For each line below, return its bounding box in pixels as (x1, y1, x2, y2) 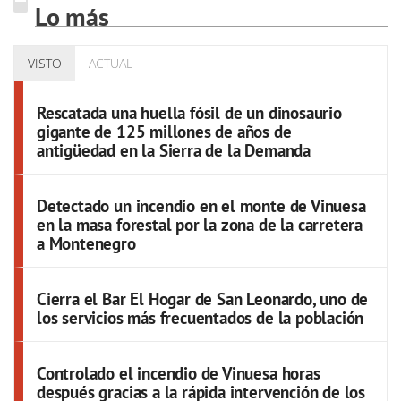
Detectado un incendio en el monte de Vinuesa (37, 194, 366, 217)
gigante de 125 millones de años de (37, 120, 292, 142)
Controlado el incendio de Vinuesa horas (37, 362, 320, 384)
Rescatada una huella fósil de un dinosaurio (37, 101, 342, 124)
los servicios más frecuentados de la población (37, 306, 364, 328)
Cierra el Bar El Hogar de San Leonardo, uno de (37, 287, 369, 310)
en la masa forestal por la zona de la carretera (37, 213, 363, 235)
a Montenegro (37, 232, 136, 254)
